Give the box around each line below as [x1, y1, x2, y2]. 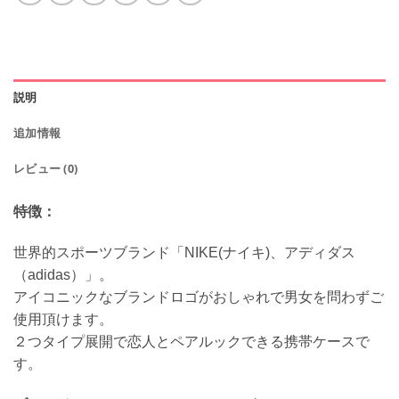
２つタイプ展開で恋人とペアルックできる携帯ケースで [13, 333, 370, 349]
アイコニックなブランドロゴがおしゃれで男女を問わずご [13, 289, 384, 305]
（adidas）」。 [13, 266, 113, 282]
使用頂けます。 [13, 311, 113, 327]
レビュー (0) [13, 160, 78, 176]
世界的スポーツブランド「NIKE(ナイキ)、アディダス [13, 244, 355, 260]
